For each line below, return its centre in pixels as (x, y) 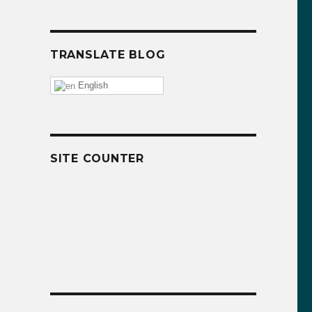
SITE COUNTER (97, 158)
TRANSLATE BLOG (108, 55)
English (91, 85)
